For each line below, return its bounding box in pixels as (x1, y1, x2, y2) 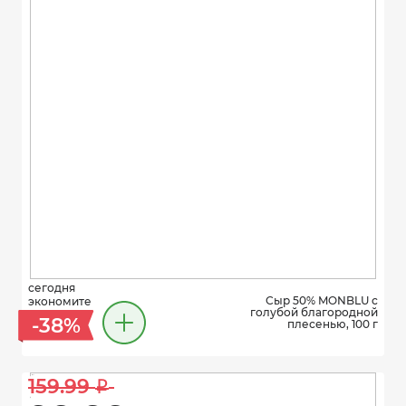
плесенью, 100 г (287, 316, 378, 331)
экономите (28, 295, 92, 308)
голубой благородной (250, 304, 378, 319)
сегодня (28, 281, 75, 295)
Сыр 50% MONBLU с (266, 293, 378, 307)
